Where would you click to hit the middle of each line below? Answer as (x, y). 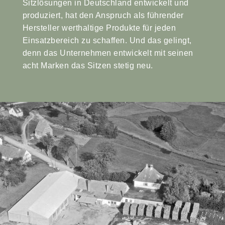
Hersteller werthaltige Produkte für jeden (99, 28)
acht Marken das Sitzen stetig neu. (88, 66)
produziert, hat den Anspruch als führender (103, 15)
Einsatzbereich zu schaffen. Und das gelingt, (107, 40)
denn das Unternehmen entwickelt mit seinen (108, 53)
